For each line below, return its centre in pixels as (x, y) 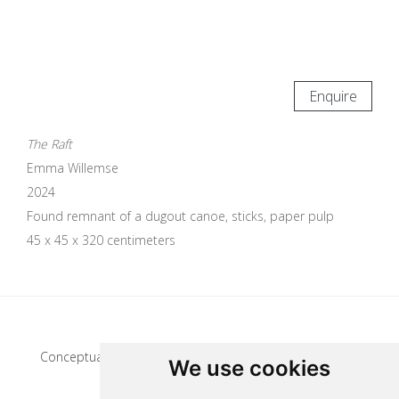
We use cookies (249, 368)
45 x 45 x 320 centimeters (101, 240)
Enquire (333, 96)
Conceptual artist (90, 357)
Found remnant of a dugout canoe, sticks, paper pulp (180, 216)
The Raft (49, 144)
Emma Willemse (73, 168)
